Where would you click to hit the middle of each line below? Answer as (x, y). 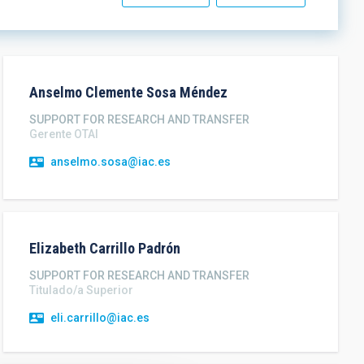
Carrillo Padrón (134, 248)
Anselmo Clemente (86, 92)
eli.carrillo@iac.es (100, 318)
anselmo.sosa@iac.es (110, 162)
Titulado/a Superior (81, 290)
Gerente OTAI (63, 134)
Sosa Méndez (186, 92)
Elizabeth (57, 248)
